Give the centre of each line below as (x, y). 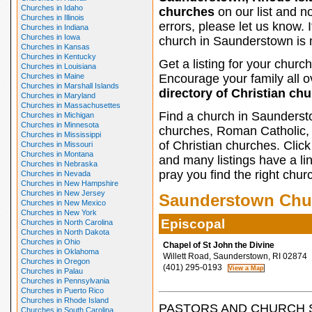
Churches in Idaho (52, 8)
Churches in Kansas (55, 47)
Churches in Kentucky (58, 56)
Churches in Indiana (54, 27)
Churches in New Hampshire (69, 183)
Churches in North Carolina (67, 222)
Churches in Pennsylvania (65, 281)
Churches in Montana (57, 154)
